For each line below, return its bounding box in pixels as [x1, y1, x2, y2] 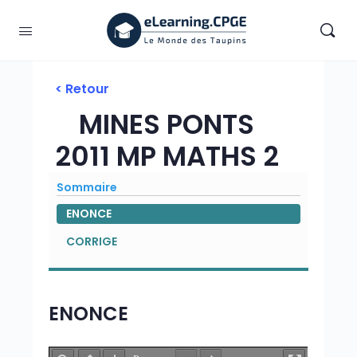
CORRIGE [66, 233, 118, 249]
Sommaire [57, 179, 118, 195]
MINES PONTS [79, 105, 254, 143]
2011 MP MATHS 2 [54, 137, 279, 175]
